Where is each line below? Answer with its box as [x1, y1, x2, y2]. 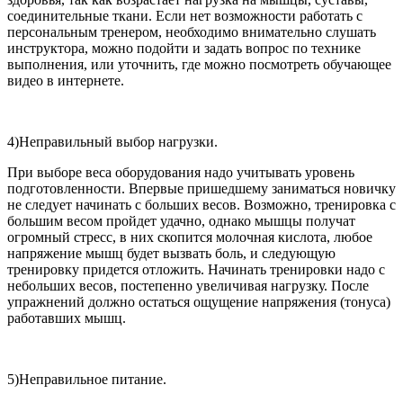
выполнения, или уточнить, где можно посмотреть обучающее [7, 57, 391, 73]
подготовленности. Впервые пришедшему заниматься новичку [7, 181, 396, 197]
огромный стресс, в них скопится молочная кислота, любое [7, 229, 372, 246]
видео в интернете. [7, 73, 124, 89]
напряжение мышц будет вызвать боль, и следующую [7, 246, 336, 262]
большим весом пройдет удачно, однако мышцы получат [7, 213, 355, 229]
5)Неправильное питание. [7, 372, 166, 388]
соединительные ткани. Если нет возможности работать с [7, 8, 363, 24]
